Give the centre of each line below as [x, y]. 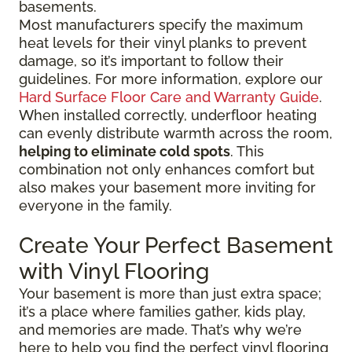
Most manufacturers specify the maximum [161, 25]
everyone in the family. [95, 206]
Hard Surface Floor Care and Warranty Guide [169, 97]
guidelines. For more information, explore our [171, 79]
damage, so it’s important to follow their [151, 61]
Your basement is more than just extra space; [170, 294]
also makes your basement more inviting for [167, 188]
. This [247, 152]
